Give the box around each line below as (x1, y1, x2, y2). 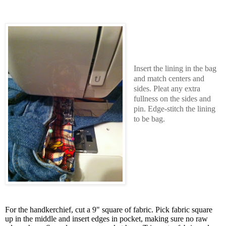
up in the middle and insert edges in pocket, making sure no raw (5, 214, 208, 223)
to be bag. (133, 115, 165, 124)
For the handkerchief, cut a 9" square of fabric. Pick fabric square (5, 205, 212, 214)
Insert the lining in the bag (133, 64, 216, 73)
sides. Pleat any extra (133, 84, 200, 93)
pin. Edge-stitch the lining (133, 104, 215, 114)
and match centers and (133, 74, 204, 83)
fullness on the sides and (133, 94, 211, 103)
